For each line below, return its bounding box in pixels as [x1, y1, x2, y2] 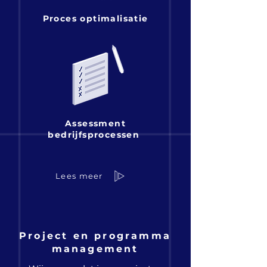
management [51, 243, 139, 254]
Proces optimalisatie [42, 13, 148, 24]
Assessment [64, 118, 126, 129]
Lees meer [55, 171, 103, 181]
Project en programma [19, 230, 171, 241]
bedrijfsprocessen [48, 129, 143, 140]
